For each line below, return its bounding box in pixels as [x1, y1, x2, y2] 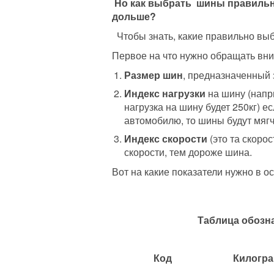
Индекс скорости [124, 131, 207, 146]
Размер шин [124, 67, 183, 82]
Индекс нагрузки [124, 86, 206, 100]
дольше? [112, 9, 156, 23]
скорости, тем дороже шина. [124, 144, 252, 159]
